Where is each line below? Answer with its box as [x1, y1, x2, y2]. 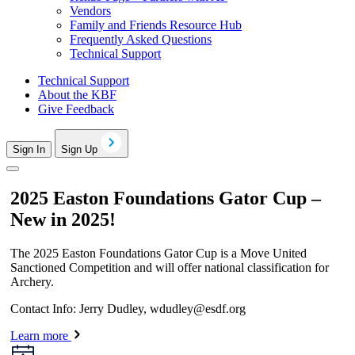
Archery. [10, 274, 54, 288]
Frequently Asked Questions [70, 32, 212, 47]
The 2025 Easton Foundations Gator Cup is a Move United [10, 246, 307, 260]
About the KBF [38, 88, 116, 102]
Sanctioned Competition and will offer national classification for [10, 260, 329, 274]
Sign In [13, 143, 45, 156]
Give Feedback [38, 102, 114, 116]
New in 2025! [10, 208, 116, 230]
